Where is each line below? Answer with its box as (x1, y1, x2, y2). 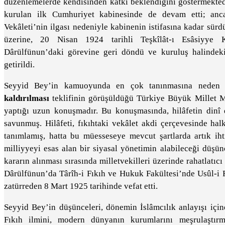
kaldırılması (4, 93, 49, 103)
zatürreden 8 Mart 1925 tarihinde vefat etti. (4, 181, 158, 191)
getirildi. (4, 60, 35, 69)
